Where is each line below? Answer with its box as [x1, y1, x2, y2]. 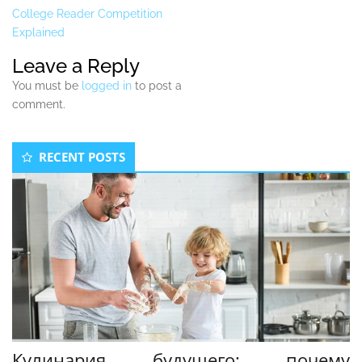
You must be [12, 79, 82, 93]
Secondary [11, 136, 107, 160]
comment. [12, 98, 65, 112]
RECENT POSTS [39, 149, 125, 166]
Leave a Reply [12, 54, 140, 78]
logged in [82, 79, 132, 93]
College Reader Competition [12, 7, 162, 21]
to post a [132, 79, 182, 93]
